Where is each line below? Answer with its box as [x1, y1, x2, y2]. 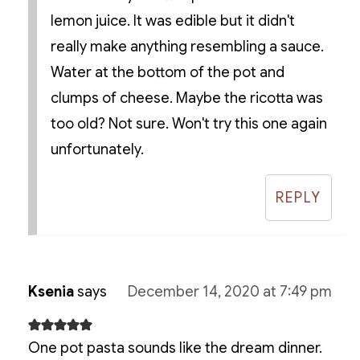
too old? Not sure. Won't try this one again [50, 115, 327, 133]
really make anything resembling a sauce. [50, 38, 324, 56]
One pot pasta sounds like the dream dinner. [27, 339, 322, 358]
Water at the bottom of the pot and [50, 63, 284, 82]
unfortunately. [50, 141, 144, 159]
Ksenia [27, 283, 74, 301]
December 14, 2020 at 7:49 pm [128, 283, 333, 301]
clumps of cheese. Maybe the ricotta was [50, 89, 323, 108]
